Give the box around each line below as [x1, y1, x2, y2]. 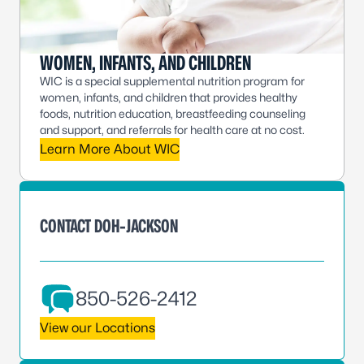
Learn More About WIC [40, 141, 180, 158]
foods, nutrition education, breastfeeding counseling [40, 106, 305, 121]
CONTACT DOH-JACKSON [40, 215, 178, 237]
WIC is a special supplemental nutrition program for [40, 74, 305, 89]
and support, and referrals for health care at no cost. [40, 123, 305, 137]
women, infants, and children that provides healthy [40, 90, 297, 105]
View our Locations [40, 320, 155, 336]
